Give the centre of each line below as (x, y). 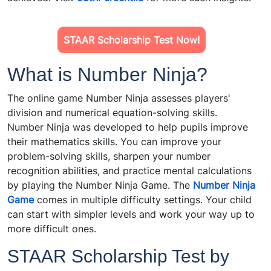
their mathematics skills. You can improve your (114, 142)
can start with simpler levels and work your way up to (131, 214)
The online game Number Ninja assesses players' (119, 98)
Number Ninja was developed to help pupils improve (128, 127)
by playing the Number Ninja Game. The (100, 185)
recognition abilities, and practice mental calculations (129, 171)
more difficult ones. (52, 229)
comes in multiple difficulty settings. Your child (143, 200)
